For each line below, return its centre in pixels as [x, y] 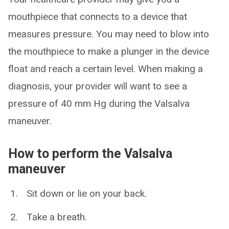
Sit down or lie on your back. [87, 194]
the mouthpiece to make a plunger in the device [109, 52]
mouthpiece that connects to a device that [98, 17]
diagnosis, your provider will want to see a [98, 86]
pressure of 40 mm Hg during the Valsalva [99, 104]
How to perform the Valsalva [90, 154]
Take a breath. [57, 217]
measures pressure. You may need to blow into [109, 34]
